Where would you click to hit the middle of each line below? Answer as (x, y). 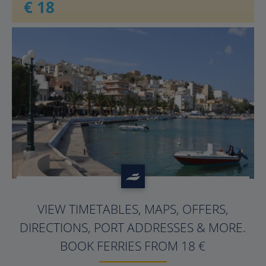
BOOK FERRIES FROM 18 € (133, 246)
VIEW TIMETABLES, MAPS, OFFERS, (133, 209)
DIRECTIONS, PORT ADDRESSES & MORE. (133, 227)
